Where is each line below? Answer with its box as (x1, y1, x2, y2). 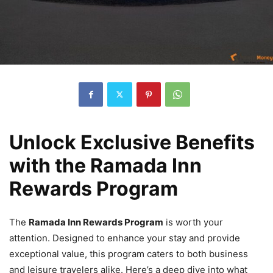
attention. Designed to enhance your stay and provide (9, 232, 240, 244)
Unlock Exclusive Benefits (9, 130, 255, 154)
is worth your (163, 216, 223, 228)
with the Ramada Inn (9, 153, 202, 177)
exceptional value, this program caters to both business (9, 247, 248, 260)
